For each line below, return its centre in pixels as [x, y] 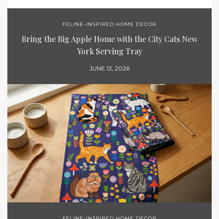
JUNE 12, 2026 [109, 68]
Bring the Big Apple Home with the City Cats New [109, 39]
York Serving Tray [109, 51]
